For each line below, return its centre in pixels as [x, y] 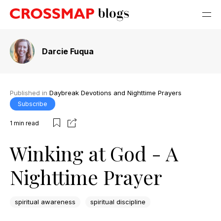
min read [26, 123]
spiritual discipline [118, 202]
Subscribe [33, 104]
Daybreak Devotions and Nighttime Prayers [115, 93]
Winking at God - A [94, 153]
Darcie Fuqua [68, 51]
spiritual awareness [45, 202]
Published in [30, 93]
